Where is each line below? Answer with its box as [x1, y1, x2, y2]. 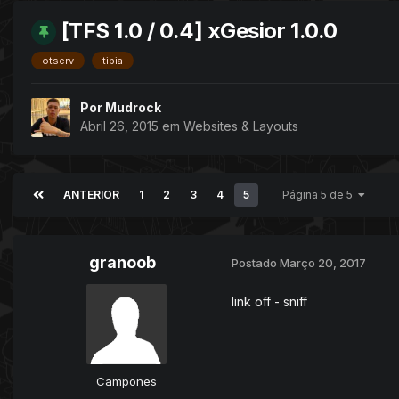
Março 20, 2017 [280, 256, 366, 271]
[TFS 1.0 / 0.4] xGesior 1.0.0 [61, 17, 338, 44]
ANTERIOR [63, 187, 119, 201]
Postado [232, 256, 280, 271]
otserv [42, 54, 74, 68]
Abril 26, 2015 [80, 118, 162, 134]
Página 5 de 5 [282, 187, 358, 201]
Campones [95, 373, 157, 388]
